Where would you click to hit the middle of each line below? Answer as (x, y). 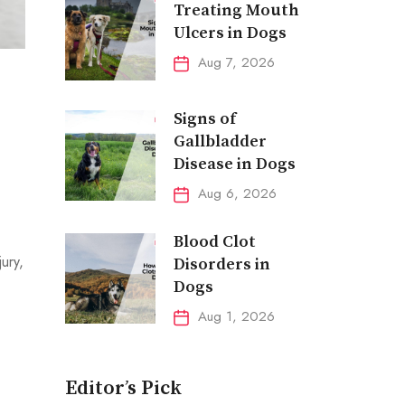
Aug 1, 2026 (236, 316)
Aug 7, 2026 (236, 62)
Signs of (204, 119)
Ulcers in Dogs (230, 33)
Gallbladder (220, 141)
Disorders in (221, 264)
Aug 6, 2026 (237, 193)
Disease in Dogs (234, 164)
